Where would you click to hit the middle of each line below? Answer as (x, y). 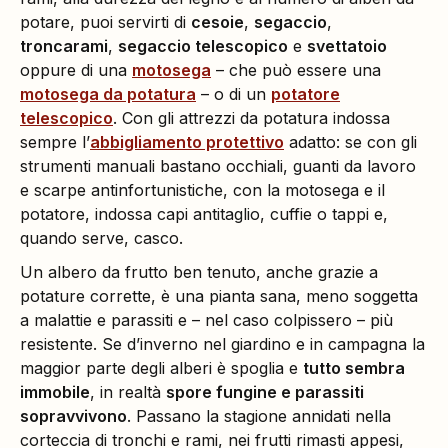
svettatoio (347, 46)
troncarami (64, 46)
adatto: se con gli (350, 142)
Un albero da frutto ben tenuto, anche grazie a (199, 272)
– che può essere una (296, 70)
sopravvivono (73, 416)
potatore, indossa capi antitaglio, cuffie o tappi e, (204, 214)
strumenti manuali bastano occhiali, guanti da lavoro (218, 166)
